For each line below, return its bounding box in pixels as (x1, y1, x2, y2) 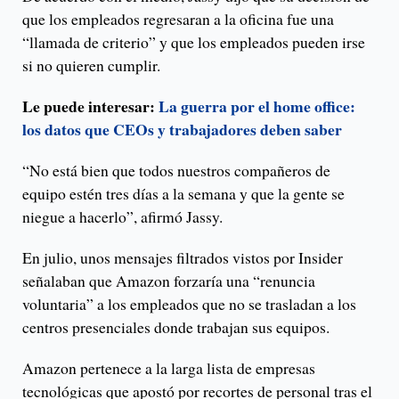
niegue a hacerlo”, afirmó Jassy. (22, 206, 223, 228)
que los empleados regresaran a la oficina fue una (22, 8, 334, 30)
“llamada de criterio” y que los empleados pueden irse (22, 31, 365, 53)
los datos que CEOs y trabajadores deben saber (22, 118, 342, 142)
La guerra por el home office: (159, 94, 355, 118)
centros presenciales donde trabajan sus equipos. (22, 316, 330, 338)
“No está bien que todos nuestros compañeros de (22, 159, 330, 182)
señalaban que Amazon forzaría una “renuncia (22, 270, 315, 292)
